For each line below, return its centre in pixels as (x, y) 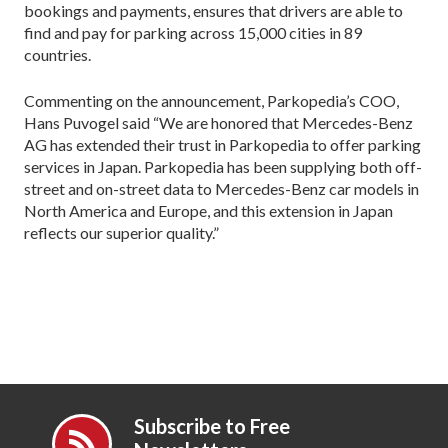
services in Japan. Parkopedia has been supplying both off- (223, 166)
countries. (57, 54)
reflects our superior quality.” (121, 232)
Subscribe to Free (212, 425)
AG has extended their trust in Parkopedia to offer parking (222, 144)
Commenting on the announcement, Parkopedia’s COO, (211, 100)
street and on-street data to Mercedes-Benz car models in (221, 188)
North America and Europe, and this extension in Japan (208, 210)
